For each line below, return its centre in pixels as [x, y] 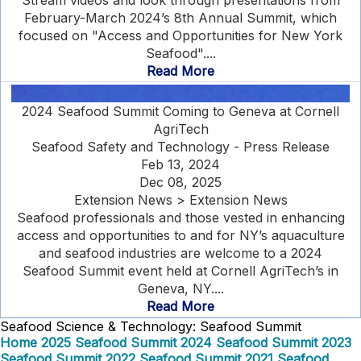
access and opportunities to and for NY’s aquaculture [180, 235]
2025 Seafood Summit [109, 342]
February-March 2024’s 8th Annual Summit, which [180, 18]
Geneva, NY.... [180, 288]
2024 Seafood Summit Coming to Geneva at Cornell [180, 111]
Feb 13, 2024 [180, 164]
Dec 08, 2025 [180, 182]
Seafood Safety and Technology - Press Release [180, 147]
